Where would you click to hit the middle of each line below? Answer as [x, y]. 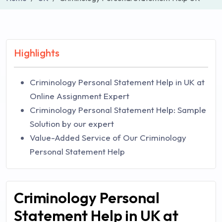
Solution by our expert [72, 124]
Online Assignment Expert [80, 96]
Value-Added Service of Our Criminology [108, 138]
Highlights [37, 53]
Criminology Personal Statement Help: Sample [118, 110]
